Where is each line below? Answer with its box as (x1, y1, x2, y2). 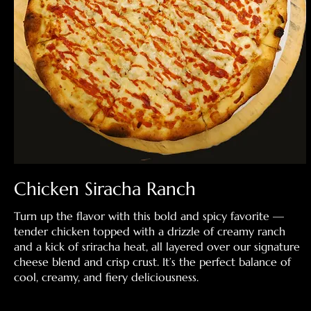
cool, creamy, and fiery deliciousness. (14, 269, 199, 284)
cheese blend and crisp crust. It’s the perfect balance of (14, 254, 291, 269)
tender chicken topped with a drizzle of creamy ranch (14, 224, 285, 238)
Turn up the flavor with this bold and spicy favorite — (14, 208, 284, 223)
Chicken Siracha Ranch (14, 177, 196, 200)
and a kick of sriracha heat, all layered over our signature (14, 239, 300, 253)
